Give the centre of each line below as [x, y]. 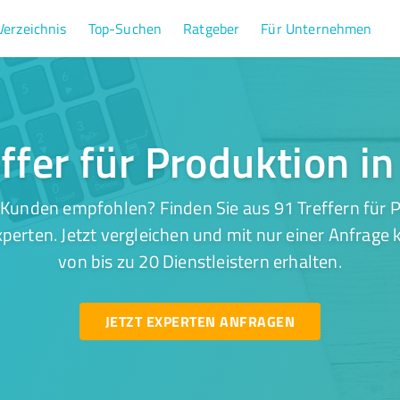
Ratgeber [212, 29]
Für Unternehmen [317, 29]
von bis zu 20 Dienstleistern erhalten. [200, 261]
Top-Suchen [125, 29]
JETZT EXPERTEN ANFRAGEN [200, 321]
